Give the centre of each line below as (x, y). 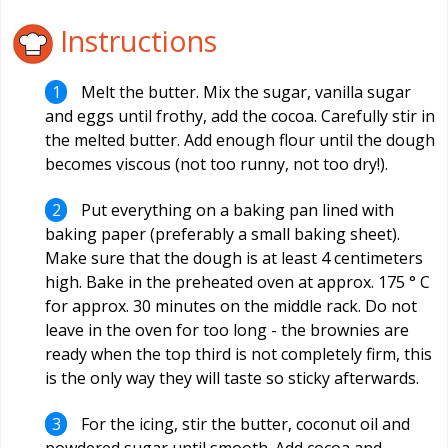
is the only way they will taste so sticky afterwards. (232, 378)
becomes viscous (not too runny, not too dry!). (216, 164)
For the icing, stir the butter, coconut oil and (244, 423)
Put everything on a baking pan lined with (236, 210)
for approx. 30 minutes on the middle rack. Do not (231, 306)
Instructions (135, 41)
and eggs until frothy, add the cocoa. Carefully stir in (240, 116)
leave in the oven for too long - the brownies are (227, 330)
